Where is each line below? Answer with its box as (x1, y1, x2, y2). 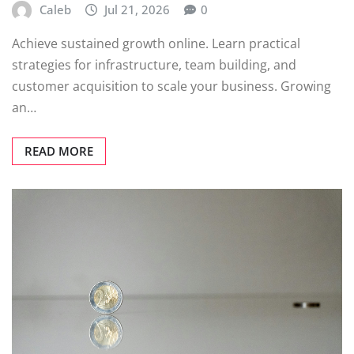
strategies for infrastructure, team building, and (12, 56, 296, 74)
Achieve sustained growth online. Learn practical (12, 35, 300, 53)
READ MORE (24, 143, 93, 160)
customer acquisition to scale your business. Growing (12, 77, 331, 96)
